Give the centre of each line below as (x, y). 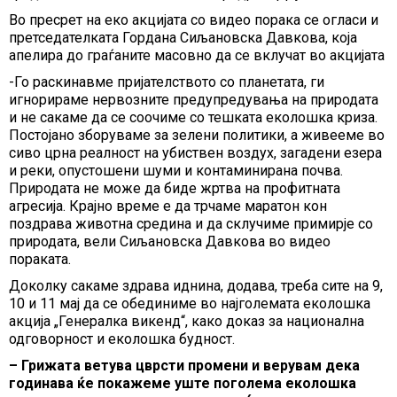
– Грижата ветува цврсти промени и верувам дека (184, 366)
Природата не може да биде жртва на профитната (175, 188)
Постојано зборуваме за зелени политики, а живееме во (197, 135)
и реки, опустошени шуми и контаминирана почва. (176, 171)
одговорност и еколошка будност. (122, 339)
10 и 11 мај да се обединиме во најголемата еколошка (190, 304)
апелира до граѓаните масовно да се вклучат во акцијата (197, 55)
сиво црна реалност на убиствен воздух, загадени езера (195, 153)
